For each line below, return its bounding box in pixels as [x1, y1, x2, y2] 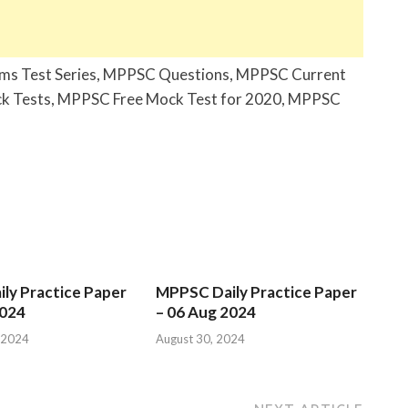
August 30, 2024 [156, 331, 246, 346]
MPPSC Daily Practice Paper [156, 282, 358, 302]
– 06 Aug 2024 [156, 302, 257, 322]
